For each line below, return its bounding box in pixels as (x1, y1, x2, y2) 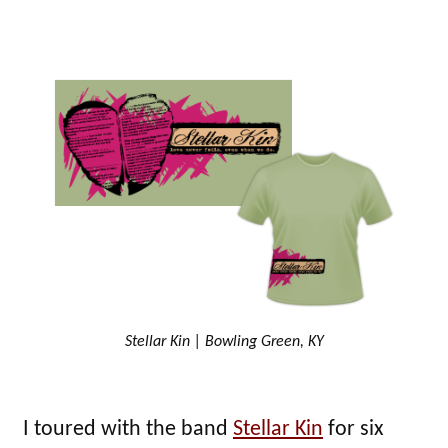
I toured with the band (23, 418, 233, 442)
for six (323, 418, 384, 442)
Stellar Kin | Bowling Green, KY (124, 334, 324, 351)
